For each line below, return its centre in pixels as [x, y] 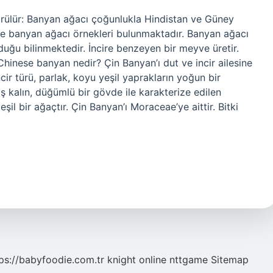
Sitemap [230, 260]
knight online [137, 260]
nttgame [189, 260]
